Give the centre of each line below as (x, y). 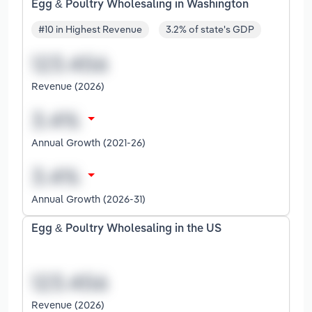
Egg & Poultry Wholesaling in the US (126, 229)
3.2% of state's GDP (210, 30)
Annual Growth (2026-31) (88, 199)
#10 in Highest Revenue (90, 30)
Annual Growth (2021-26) (88, 143)
